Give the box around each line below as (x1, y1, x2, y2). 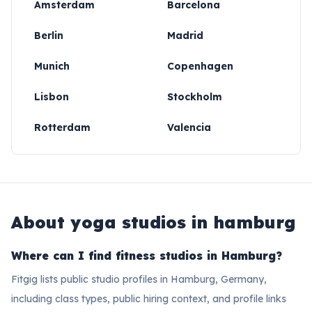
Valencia (167, 121, 211, 134)
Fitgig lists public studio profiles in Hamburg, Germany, (11, 273, 267, 286)
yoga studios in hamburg (70, 212, 296, 233)
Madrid (167, 29, 203, 42)
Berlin (34, 29, 63, 42)
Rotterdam (34, 121, 91, 134)
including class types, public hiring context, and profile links (11, 292, 286, 305)
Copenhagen (167, 60, 233, 72)
